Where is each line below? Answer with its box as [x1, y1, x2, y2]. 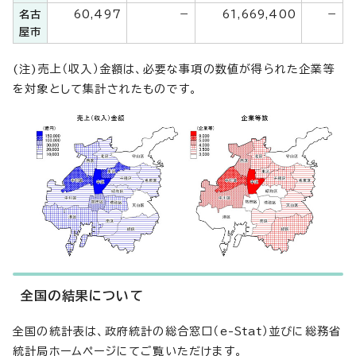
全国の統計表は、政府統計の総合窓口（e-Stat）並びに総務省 [13, 326, 342, 338]
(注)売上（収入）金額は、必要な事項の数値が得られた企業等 [13, 64, 335, 75]
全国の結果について [21, 289, 144, 303]
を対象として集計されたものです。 [13, 83, 198, 95]
